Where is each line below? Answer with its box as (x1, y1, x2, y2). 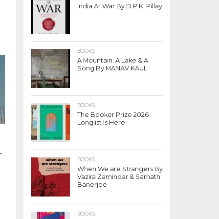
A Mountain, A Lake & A (77, 57, 148, 64)
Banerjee (77, 181, 107, 188)
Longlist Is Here (77, 119, 125, 126)
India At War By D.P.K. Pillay (77, 2, 162, 10)
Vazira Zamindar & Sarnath (77, 173, 160, 180)
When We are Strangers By (77, 165, 163, 173)
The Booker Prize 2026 (77, 111, 149, 118)
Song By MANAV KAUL (77, 65, 147, 72)
